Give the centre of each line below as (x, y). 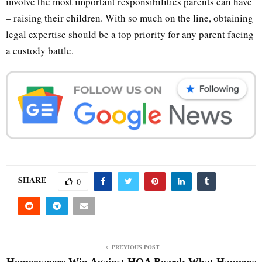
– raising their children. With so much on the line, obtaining (130, 18)
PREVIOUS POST (136, 247)
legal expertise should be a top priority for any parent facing (130, 34)
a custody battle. (40, 50)
